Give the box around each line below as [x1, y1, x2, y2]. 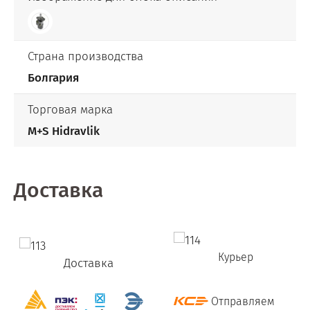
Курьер [218, 250, 256, 264]
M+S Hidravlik [28, 124, 100, 139]
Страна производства [28, 49, 143, 64]
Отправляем [208, 295, 275, 309]
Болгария [28, 71, 79, 86]
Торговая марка [28, 102, 113, 118]
